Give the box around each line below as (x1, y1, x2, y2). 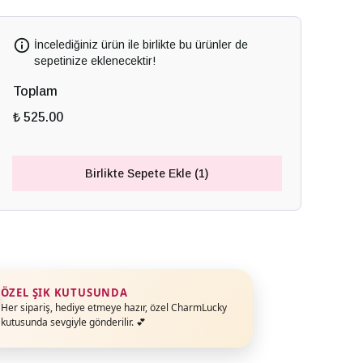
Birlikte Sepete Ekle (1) (85, 167, 209, 180)
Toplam (12, 84, 58, 98)
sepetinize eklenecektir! (33, 54, 156, 67)
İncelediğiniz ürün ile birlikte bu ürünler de (33, 38, 248, 51)
